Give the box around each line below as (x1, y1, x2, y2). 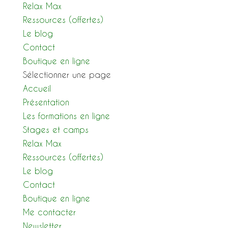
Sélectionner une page (22, 70, 111, 79)
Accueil (22, 83, 51, 93)
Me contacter (22, 207, 76, 217)
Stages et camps (22, 125, 89, 134)
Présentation (22, 97, 69, 107)
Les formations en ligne (22, 111, 110, 121)
